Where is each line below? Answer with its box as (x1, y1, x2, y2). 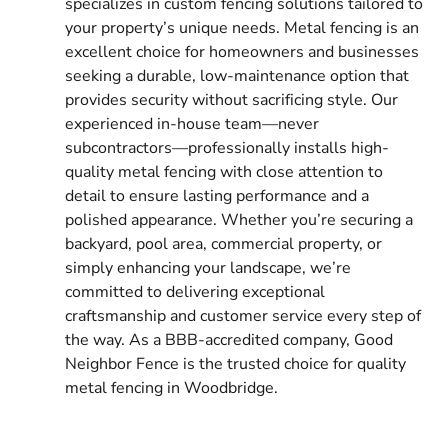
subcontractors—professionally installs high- (65, 136, 389, 159)
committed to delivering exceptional (65, 280, 325, 303)
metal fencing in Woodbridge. (65, 376, 278, 399)
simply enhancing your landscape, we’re (65, 256, 351, 279)
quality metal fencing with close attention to (65, 160, 383, 183)
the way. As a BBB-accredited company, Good (65, 328, 393, 351)
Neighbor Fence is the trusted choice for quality (65, 352, 406, 375)
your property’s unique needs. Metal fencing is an (65, 16, 419, 39)
